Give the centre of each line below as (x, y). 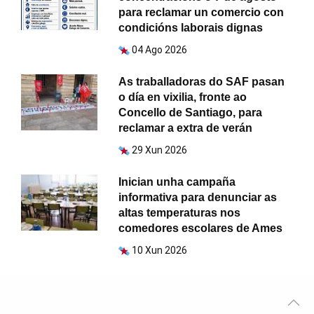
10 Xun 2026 (160, 250)
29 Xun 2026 (160, 150)
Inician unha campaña (177, 182)
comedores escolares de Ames (201, 228)
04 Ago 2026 (160, 49)
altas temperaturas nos (180, 212)
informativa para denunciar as (198, 197)
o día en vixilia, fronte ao (183, 97)
